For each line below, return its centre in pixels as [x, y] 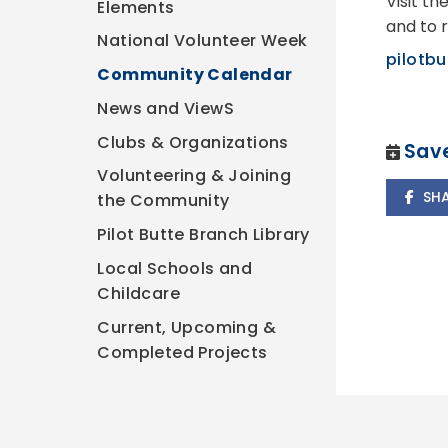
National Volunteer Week [202, 41]
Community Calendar [195, 75]
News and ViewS [166, 108]
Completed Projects [182, 352]
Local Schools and [175, 268]
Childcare [139, 293]
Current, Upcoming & [187, 327]
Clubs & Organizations [193, 142]
